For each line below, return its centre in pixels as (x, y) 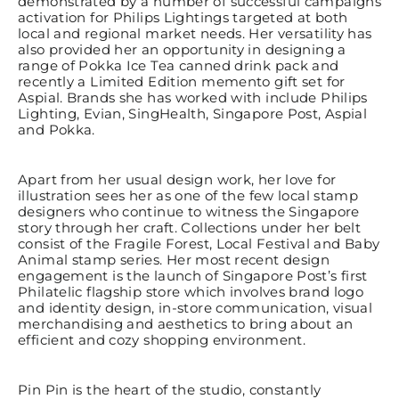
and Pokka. (57, 130)
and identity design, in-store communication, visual (195, 308)
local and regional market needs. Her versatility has (195, 34)
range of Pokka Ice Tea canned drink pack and (179, 66)
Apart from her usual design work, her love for (177, 180)
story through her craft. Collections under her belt (190, 228)
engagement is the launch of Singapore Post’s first (193, 276)
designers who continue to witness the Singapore (189, 212)
